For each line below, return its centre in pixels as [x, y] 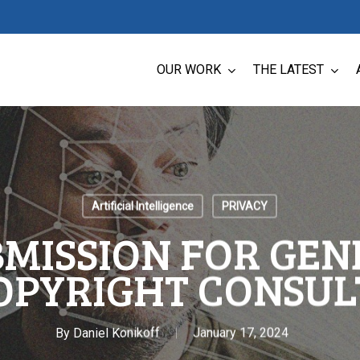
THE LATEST [288, 70]
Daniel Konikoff [117, 333]
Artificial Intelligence [143, 206]
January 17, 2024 [241, 333]
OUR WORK [189, 70]
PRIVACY [245, 206]
